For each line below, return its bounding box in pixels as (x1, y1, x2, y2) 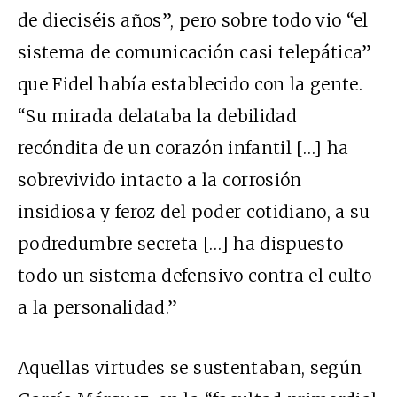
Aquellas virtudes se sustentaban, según (18, 357, 362, 379)
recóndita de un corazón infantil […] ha (18, 137, 349, 160)
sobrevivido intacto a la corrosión (18, 169, 302, 191)
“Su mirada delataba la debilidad (18, 105, 297, 128)
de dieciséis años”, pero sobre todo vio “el (18, 10, 369, 32)
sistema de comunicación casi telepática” (18, 42, 372, 64)
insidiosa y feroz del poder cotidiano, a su (18, 201, 370, 223)
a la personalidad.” (18, 297, 178, 319)
